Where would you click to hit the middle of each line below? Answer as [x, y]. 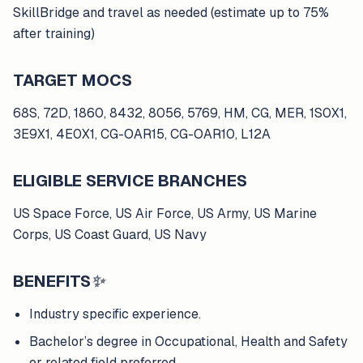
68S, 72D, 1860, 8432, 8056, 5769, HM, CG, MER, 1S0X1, [180, 113]
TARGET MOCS [73, 80]
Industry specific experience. [115, 314]
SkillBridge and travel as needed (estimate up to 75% [171, 13]
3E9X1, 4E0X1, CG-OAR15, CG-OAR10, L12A [142, 134]
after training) [54, 34]
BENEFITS [52, 281]
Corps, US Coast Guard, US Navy [110, 235]
